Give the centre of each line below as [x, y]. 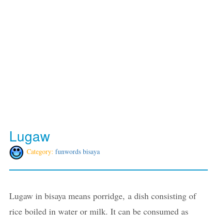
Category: [41, 152]
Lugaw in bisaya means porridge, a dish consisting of [103, 196]
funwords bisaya [77, 152]
